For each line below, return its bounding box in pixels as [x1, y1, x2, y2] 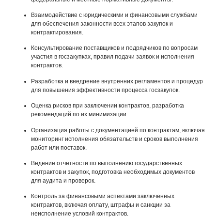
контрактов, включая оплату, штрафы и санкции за [31, 201, 170, 209]
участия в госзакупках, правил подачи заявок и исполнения [31, 53, 194, 61]
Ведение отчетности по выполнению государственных [31, 159, 182, 167]
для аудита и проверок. [31, 177, 95, 184]
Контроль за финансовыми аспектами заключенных [31, 193, 174, 200]
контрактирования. [31, 29, 83, 36]
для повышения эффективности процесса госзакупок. [31, 86, 180, 93]
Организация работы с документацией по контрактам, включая [31, 126, 205, 134]
